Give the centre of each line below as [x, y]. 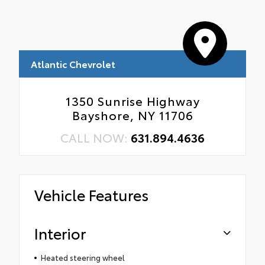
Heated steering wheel [83, 257]
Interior [60, 232]
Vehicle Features [91, 194]
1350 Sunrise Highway [132, 100]
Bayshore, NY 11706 [132, 114]
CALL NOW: [96, 137]
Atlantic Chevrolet [73, 63]
